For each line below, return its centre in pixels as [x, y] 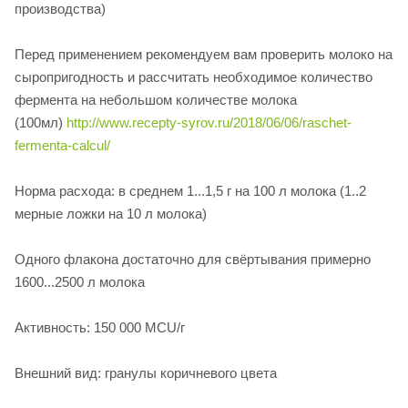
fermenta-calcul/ [62, 145]
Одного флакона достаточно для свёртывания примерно [193, 259]
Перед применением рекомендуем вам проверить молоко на [204, 54]
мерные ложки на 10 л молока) [111, 213]
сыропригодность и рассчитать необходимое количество [194, 76]
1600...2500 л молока [80, 281]
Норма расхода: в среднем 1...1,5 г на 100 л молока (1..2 [190, 190]
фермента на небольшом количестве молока [156, 99]
